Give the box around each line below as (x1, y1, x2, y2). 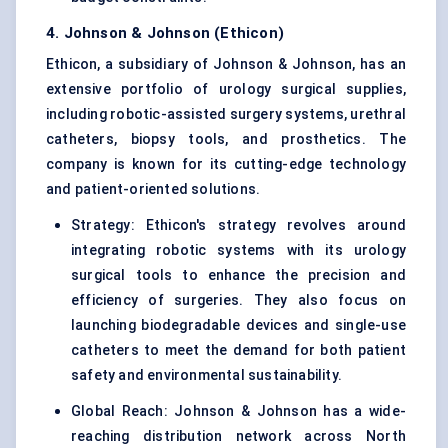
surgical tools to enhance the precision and (71, 267, 406, 284)
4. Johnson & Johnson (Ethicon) (46, 24, 284, 43)
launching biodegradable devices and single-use (71, 317, 406, 334)
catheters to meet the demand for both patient (71, 342, 406, 359)
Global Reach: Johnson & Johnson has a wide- (71, 403, 406, 420)
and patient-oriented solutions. (46, 181, 261, 198)
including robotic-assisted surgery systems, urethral (46, 106, 406, 123)
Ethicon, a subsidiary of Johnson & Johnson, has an (46, 56, 406, 73)
